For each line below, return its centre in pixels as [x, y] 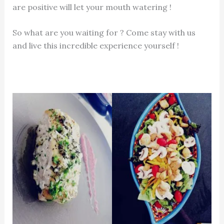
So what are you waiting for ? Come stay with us [104, 33]
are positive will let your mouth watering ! [92, 7]
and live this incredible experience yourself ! [95, 46]
